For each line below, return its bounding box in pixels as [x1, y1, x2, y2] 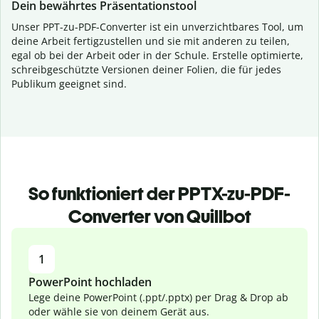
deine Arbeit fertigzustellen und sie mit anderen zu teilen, [11, 34, 290, 48]
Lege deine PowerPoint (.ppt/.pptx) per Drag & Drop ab [28, 291, 288, 304]
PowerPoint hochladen [28, 274, 152, 290]
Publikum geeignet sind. [11, 77, 127, 90]
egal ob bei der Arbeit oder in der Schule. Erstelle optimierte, [11, 48, 303, 62]
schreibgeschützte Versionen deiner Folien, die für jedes [11, 63, 281, 76]
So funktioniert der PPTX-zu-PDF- [28, 182, 291, 205]
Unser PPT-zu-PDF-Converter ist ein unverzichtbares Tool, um [11, 20, 303, 33]
